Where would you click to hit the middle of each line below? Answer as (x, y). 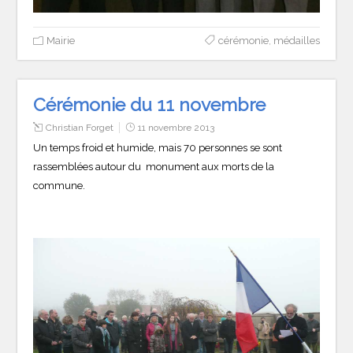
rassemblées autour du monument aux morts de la (154, 167)
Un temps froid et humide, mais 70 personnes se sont (158, 148)
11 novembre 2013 (176, 128)
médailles (296, 41)
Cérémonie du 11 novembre (150, 105)
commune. (59, 186)
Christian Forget (80, 128)
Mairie (61, 41)
